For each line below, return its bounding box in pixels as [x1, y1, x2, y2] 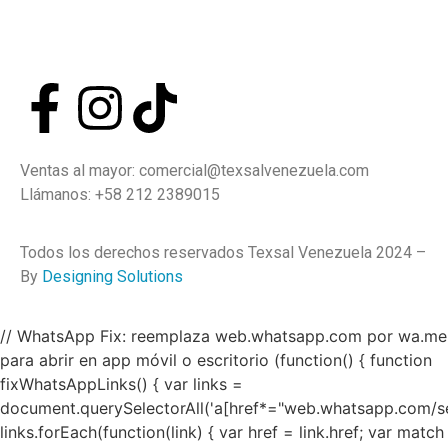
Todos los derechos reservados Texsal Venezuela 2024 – [20, 243, 426, 263]
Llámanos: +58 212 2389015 [20, 185, 220, 205]
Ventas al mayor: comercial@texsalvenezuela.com [20, 161, 369, 181]
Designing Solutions [42, 267, 183, 287]
